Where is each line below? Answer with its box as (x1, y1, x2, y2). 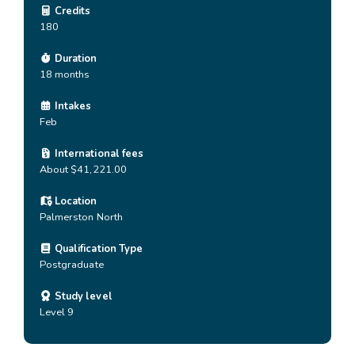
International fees (52, 147, 143, 161)
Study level (52, 289, 113, 303)
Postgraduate (40, 258, 104, 272)
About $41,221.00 (40, 162, 127, 177)
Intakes (52, 99, 92, 113)
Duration (52, 52, 97, 66)
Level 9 (40, 305, 74, 319)
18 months (40, 67, 90, 82)
